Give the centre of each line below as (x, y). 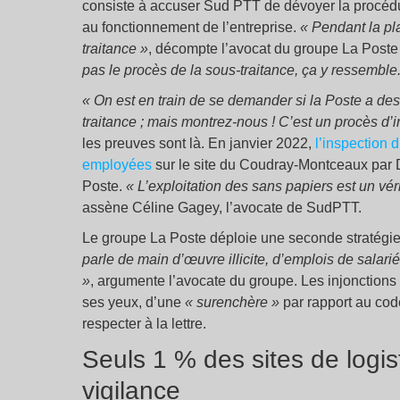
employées (117, 165)
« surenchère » (232, 303)
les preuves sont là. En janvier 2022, (199, 144)
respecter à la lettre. (144, 324)
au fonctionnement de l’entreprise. (191, 28)
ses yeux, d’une (133, 303)
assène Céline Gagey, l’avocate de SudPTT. (222, 208)
